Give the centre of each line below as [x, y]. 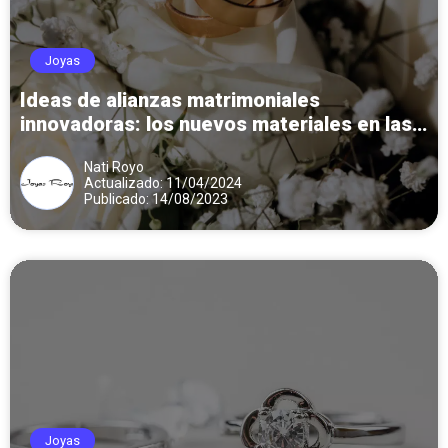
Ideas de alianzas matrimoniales [170, 99]
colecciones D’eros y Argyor [150, 147]
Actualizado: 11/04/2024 [163, 182]
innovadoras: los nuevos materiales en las [216, 123]
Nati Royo [114, 166]
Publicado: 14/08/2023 [156, 198]
